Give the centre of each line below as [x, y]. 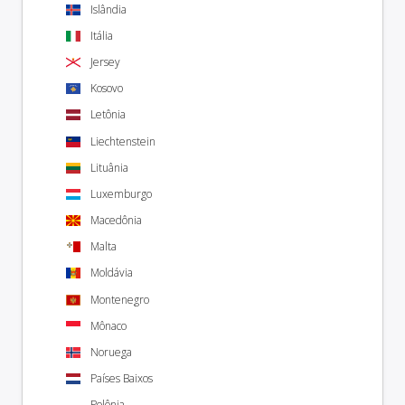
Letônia [108, 115]
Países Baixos [122, 379]
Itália [102, 35]
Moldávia [112, 273]
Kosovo [107, 89]
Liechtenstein [123, 141]
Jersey [105, 61]
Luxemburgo [121, 193]
